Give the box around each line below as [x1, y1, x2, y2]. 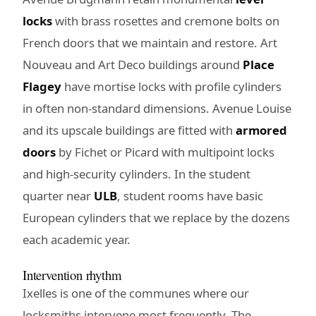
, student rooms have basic [117, 187, 263, 204]
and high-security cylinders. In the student [23, 165, 250, 182]
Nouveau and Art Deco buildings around [23, 56, 243, 73]
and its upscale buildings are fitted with [23, 121, 236, 138]
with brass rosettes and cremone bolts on [52, 12, 279, 29]
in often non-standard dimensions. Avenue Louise [23, 99, 291, 116]
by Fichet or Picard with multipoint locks [56, 143, 274, 160]
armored [236, 121, 287, 138]
